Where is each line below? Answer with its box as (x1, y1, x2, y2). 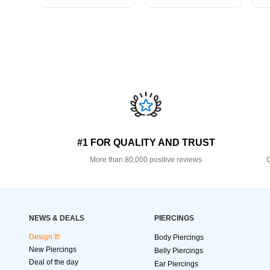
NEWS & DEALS (29, 214, 84, 223)
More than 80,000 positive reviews (90, 155, 202, 165)
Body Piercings (154, 233, 204, 242)
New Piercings (29, 245, 77, 254)
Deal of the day (29, 258, 78, 267)
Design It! (29, 233, 60, 242)
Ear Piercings (154, 260, 198, 269)
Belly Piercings (154, 246, 203, 256)
